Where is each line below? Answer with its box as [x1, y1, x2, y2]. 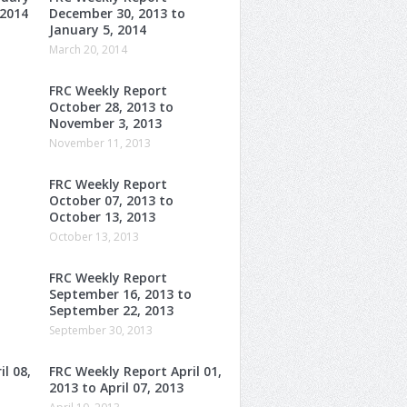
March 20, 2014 [49, 41, 127, 57]
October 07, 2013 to [49, 191, 174, 209]
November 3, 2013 [49, 114, 162, 132]
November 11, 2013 [49, 134, 151, 151]
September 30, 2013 [49, 322, 153, 338]
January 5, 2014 [49, 20, 146, 38]
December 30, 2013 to [49, 4, 185, 22]
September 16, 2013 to [49, 284, 192, 303]
